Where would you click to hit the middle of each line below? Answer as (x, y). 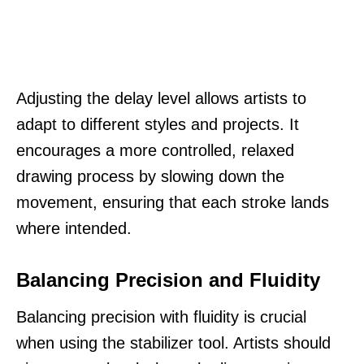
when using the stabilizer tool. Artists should (173, 342)
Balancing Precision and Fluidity (168, 279)
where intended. (74, 228)
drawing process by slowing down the (150, 176)
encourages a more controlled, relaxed (155, 150)
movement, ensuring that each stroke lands (173, 202)
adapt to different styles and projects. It (158, 124)
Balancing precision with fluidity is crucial (161, 316)
